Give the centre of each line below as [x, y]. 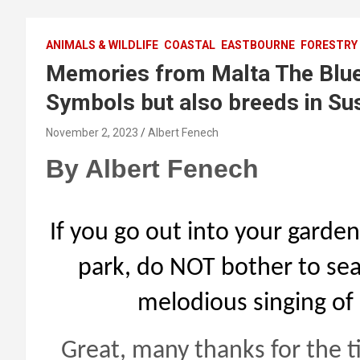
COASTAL [190, 45]
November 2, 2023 [92, 133]
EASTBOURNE [258, 45]
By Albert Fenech [152, 169]
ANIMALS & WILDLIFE [102, 45]
